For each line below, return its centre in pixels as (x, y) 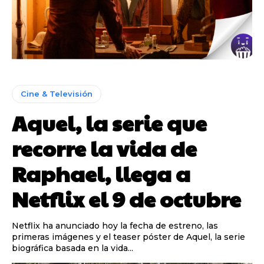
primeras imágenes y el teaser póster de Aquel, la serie (128, 237)
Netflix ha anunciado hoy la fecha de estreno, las (115, 225)
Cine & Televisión (57, 93)
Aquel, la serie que (109, 122)
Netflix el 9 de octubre (126, 198)
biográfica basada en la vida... (72, 248)
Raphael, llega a (101, 173)
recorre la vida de (104, 148)
